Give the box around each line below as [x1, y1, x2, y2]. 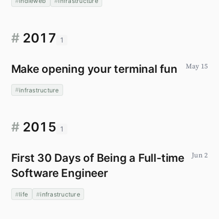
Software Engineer [11, 166, 108, 180]
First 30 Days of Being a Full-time [11, 151, 184, 165]
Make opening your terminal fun [11, 62, 177, 76]
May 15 [185, 62, 208, 71]
